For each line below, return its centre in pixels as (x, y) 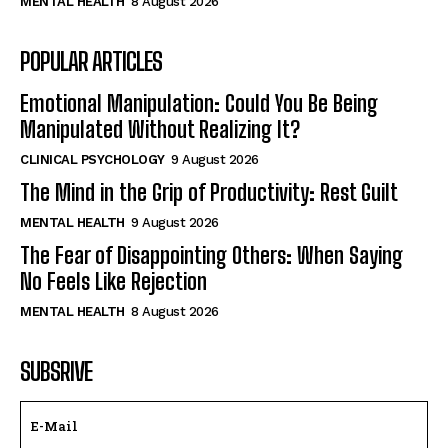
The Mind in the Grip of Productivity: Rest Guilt (209, 192)
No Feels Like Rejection (113, 281)
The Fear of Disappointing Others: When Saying (211, 255)
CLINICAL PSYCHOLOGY (92, 159)
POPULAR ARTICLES (91, 61)
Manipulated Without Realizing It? (160, 129)
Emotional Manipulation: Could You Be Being (199, 103)
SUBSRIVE (56, 371)
